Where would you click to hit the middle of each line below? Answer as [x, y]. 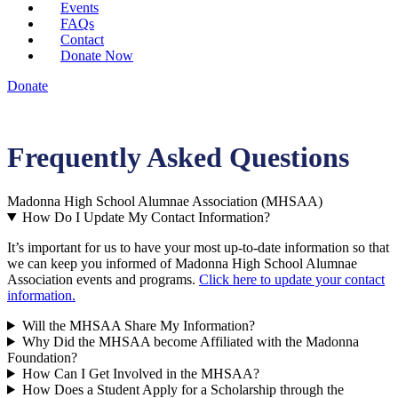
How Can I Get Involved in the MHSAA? [140, 373]
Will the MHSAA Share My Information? [138, 325]
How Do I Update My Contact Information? [146, 217]
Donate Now [97, 56]
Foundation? [42, 357]
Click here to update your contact [292, 279]
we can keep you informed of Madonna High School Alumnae [182, 263]
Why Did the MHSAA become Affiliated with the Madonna [190, 341]
